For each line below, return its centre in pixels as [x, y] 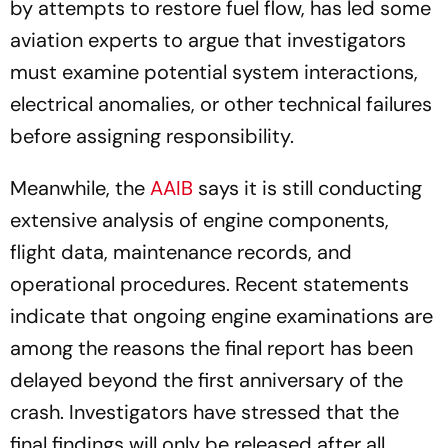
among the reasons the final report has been [211, 348]
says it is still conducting [307, 188]
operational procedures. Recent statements [209, 284]
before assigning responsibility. [152, 136]
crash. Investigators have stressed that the [204, 412]
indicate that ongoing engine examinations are [221, 316]
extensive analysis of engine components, [199, 220]
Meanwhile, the [80, 188]
